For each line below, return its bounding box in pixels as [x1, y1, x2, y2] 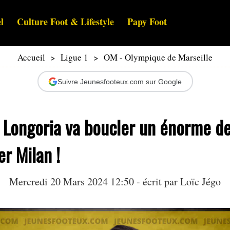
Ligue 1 [61, 51, 88, 64]
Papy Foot [127, 15, 167, 29]
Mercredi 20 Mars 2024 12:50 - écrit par [9, 175, 180, 189]
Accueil [17, 51, 45, 64]
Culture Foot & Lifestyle [17, 15, 114, 29]
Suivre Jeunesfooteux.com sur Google [57, 77, 182, 86]
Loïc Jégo [180, 175, 221, 189]
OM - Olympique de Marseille [104, 51, 213, 64]
